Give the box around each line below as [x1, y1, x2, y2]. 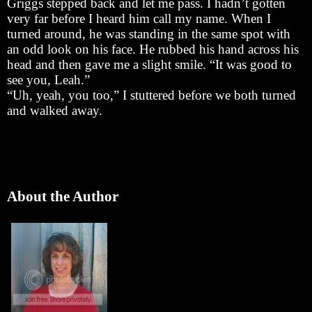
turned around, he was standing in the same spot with [7, 26, 290, 41]
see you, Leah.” [7, 72, 90, 87]
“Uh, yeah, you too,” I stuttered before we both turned [7, 87, 296, 102]
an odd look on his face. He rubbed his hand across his [7, 41, 299, 56]
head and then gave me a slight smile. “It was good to [7, 56, 292, 72]
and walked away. [7, 102, 102, 118]
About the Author [7, 187, 118, 205]
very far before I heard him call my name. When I [7, 10, 271, 26]
